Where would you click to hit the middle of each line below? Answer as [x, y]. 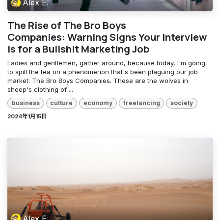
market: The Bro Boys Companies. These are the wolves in [98, 80]
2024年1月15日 [27, 117]
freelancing [141, 103]
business [26, 103]
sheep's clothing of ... [40, 89]
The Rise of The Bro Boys [67, 25]
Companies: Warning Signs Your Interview [107, 37]
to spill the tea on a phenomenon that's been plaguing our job [103, 71]
